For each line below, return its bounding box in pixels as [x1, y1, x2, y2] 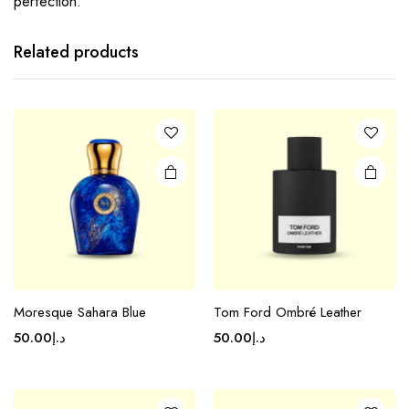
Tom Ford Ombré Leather [214, 301, 362, 322]
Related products [14, 39, 139, 64]
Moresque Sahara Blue [14, 301, 146, 322]
